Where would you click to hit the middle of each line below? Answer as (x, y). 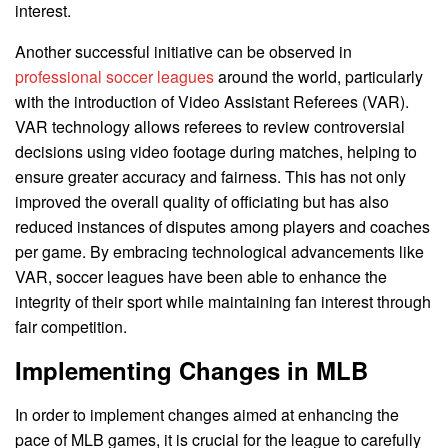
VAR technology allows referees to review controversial (210, 127)
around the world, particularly (318, 77)
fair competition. (71, 327)
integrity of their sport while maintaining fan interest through (223, 302)
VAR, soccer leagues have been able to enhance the (201, 277)
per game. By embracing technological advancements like (219, 252)
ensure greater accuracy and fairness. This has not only (210, 177)
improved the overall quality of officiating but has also (202, 202)
